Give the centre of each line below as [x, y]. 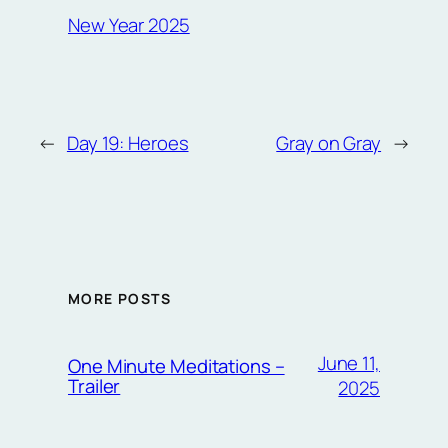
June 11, [348, 363]
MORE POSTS [119, 299]
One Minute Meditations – [176, 366]
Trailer [94, 386]
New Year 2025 [129, 24]
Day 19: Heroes [127, 142]
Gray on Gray [329, 142]
